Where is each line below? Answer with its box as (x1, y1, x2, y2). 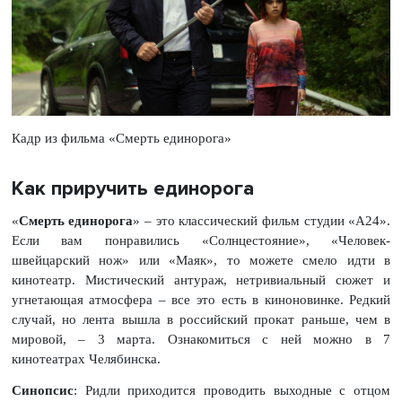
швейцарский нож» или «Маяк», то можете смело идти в (11, 253, 391, 268)
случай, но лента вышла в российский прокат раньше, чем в (11, 312, 391, 328)
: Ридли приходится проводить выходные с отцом (73, 383, 391, 398)
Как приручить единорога (11, 175, 254, 201)
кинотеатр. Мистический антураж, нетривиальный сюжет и (11, 273, 391, 288)
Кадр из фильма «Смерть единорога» (11, 130, 232, 145)
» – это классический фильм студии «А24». (133, 214, 391, 229)
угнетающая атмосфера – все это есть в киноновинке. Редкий (11, 293, 391, 308)
